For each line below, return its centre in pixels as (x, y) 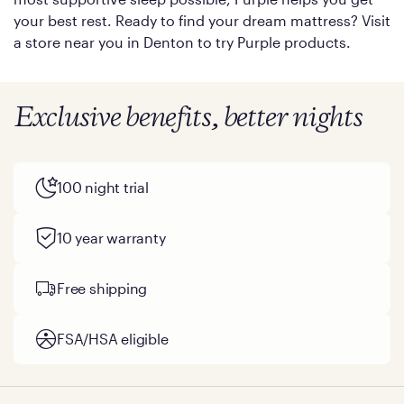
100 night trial (103, 187)
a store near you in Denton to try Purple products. (182, 42)
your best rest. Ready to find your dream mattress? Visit (202, 20)
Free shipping (102, 288)
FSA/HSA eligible (113, 339)
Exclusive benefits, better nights (188, 119)
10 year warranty (111, 238)
